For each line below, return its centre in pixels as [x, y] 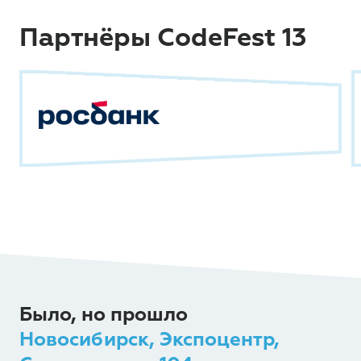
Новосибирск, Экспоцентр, [149, 339]
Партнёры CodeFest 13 [163, 38]
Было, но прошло [104, 314]
